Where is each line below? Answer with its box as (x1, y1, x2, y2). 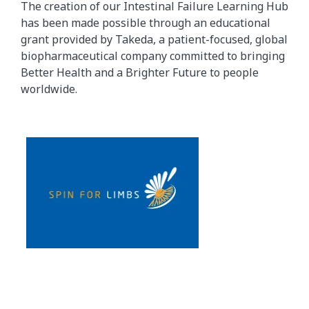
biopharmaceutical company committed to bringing (21, 48, 285, 64)
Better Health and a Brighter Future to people (21, 65, 259, 81)
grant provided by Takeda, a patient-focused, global (21, 32, 288, 48)
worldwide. (21, 81, 77, 97)
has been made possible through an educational (21, 15, 270, 31)
